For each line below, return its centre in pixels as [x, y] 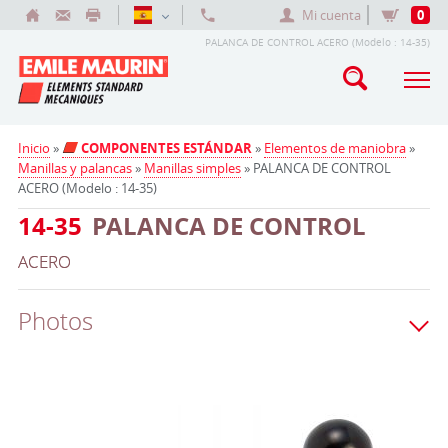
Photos [55, 321]
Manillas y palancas [74, 168]
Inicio [33, 148]
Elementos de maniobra [334, 148]
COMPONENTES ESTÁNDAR [164, 148]
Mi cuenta [332, 15]
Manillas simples [192, 168]
